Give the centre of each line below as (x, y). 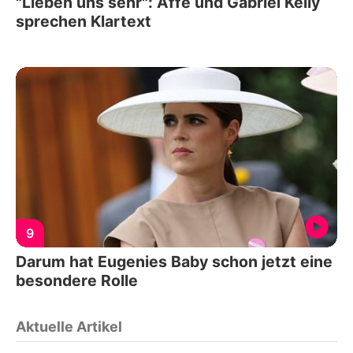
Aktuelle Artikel (69, 327)
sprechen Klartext (84, 21)
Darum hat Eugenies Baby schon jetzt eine (174, 262)
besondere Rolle (77, 281)
